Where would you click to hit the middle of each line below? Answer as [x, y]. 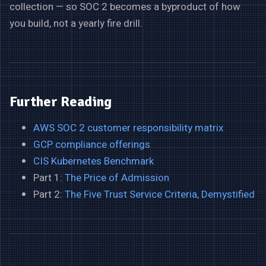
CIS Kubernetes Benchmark [94, 161]
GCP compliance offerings [92, 144]
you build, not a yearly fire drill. [76, 23]
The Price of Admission [117, 178]
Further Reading [61, 101]
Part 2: [49, 194]
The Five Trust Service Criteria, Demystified [160, 194]
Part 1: [49, 178]
